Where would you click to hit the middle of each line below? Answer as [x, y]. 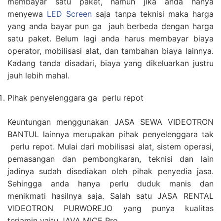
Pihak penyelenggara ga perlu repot [75, 98]
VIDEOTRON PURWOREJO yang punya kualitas [110, 208]
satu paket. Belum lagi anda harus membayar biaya [110, 38]
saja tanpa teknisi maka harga [153, 14]
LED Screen [70, 14]
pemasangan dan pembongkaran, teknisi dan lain [110, 159]
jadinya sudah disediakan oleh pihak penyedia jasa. [110, 171]
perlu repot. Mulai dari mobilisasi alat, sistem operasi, [110, 147]
